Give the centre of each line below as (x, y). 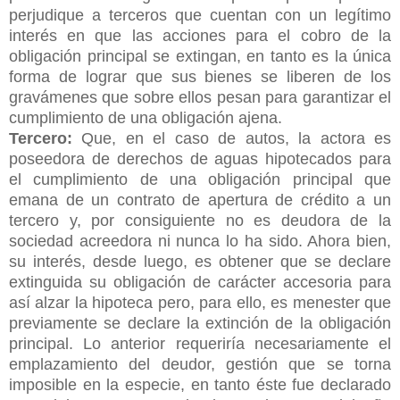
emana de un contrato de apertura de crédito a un (200, 200)
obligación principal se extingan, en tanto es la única (200, 56)
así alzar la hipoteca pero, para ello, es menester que (200, 302)
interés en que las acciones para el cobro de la (200, 35)
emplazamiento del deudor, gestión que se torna (200, 364)
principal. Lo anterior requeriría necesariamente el (200, 343)
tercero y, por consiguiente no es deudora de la (200, 220)
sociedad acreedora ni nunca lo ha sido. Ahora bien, (200, 241)
